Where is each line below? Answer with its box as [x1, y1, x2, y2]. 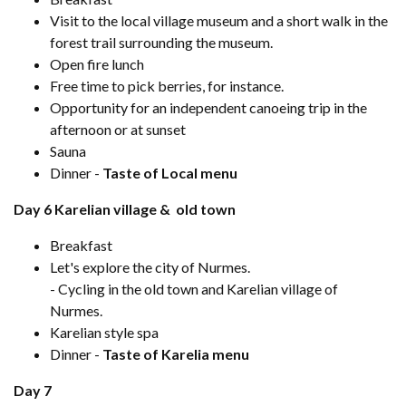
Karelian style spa [50, 323, 159, 341]
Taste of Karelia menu [102, 344, 249, 362]
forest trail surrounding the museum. [50, 33, 273, 51]
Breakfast [50, 236, 112, 254]
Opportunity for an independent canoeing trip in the [50, 98, 367, 116]
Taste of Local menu [102, 163, 240, 181]
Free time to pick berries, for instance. [50, 76, 284, 94]
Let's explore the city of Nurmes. [50, 257, 253, 275]
